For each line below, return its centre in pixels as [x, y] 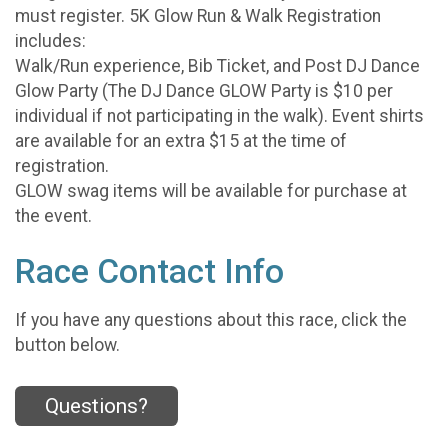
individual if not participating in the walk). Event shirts [219, 116]
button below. [67, 344]
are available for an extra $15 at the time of [181, 141]
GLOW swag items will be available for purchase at [211, 191]
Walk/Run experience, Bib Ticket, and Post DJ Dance [217, 66]
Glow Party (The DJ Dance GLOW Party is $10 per [204, 91]
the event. [55, 216]
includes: [50, 41]
